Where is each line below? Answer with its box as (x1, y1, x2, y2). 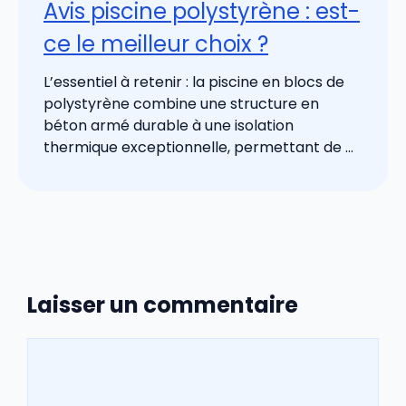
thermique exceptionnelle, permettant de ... (43, 137, 353, 159)
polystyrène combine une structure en (43, 93, 319, 115)
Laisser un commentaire (27, 289, 298, 320)
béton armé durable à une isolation (43, 115, 294, 137)
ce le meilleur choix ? (43, 29, 268, 60)
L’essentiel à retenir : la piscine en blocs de (43, 72, 344, 93)
